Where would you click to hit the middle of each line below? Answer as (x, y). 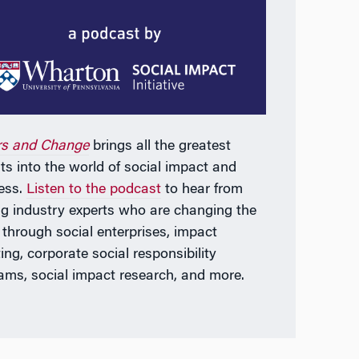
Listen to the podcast (94, 190)
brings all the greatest (162, 147)
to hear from (202, 190)
